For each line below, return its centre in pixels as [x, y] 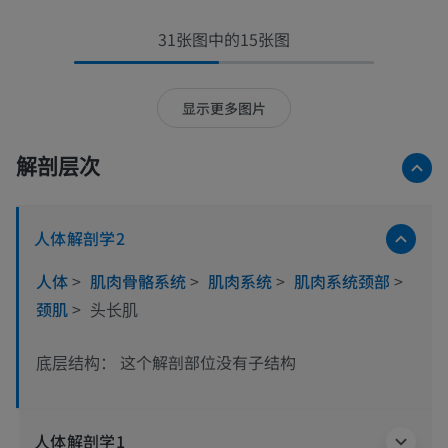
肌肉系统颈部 [344, 281]
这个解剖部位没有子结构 [208, 361]
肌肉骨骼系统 [140, 281]
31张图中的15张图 [224, 39]
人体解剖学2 [80, 238]
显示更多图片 [224, 107]
